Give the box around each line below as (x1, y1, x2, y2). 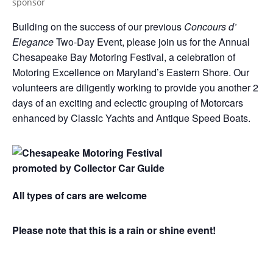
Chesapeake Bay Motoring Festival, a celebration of (12, 49, 235, 64)
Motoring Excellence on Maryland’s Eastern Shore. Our (12, 65, 249, 79)
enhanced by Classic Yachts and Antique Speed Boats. (12, 110, 253, 125)
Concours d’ (184, 19, 236, 34)
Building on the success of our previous (12, 19, 184, 34)
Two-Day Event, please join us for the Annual (54, 34, 250, 49)
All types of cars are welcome (12, 188, 147, 202)
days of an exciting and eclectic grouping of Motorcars (12, 95, 243, 110)
